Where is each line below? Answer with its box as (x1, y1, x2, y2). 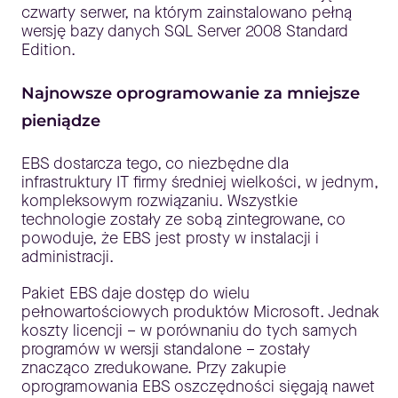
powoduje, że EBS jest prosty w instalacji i (21, 227, 319, 249)
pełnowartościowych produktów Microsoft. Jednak (21, 301, 379, 322)
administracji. (21, 246, 114, 267)
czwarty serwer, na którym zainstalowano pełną (21, 2, 352, 23)
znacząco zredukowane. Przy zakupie (21, 357, 286, 378)
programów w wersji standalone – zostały (21, 338, 310, 360)
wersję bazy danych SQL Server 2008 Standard (21, 20, 348, 42)
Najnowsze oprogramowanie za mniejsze (21, 84, 360, 103)
